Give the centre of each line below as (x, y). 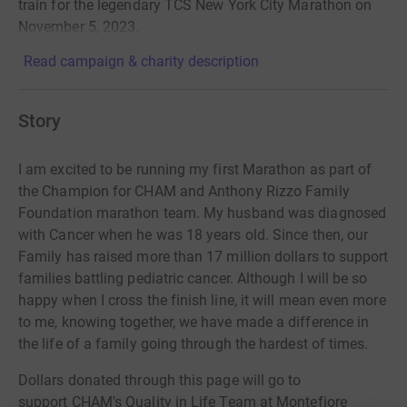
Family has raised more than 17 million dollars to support (203, 257)
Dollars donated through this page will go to (160, 381)
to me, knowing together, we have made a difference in (194, 323)
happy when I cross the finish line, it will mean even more (202, 301)
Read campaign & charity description (141, 62)
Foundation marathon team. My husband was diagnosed (202, 213)
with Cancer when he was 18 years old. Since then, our (194, 235)
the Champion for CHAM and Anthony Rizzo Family (184, 192)
